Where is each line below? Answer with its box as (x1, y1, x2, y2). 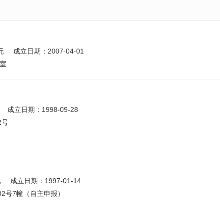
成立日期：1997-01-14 (10, 177, 81, 185)
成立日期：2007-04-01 (13, 47, 84, 55)
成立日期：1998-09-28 (7, 106, 78, 113)
